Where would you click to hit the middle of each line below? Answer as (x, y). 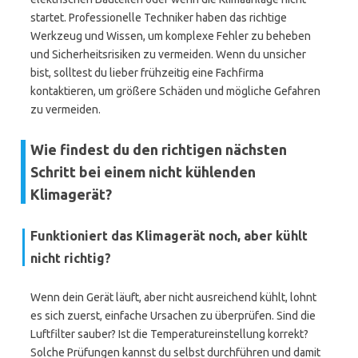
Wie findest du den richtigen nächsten (159, 149)
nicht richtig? (71, 258)
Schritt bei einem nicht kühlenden (143, 172)
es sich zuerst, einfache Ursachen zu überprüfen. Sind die (173, 316)
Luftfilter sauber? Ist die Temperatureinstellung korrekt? (169, 334)
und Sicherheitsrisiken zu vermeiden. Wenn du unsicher (168, 54)
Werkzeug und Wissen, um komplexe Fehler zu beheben (171, 36)
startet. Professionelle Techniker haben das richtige (159, 18)
